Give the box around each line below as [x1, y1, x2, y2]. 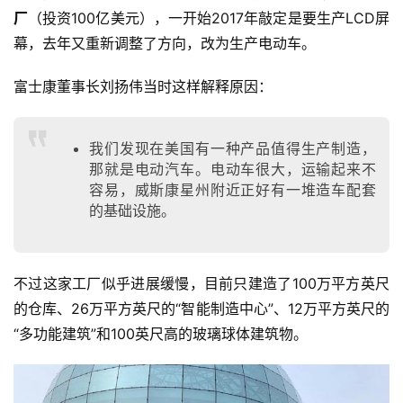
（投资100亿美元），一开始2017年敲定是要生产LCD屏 [28, 9, 390, 28]
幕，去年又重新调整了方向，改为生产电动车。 [13, 34, 316, 53]
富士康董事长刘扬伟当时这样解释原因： [13, 77, 273, 96]
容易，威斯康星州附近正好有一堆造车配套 [89, 181, 376, 200]
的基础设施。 [89, 201, 175, 220]
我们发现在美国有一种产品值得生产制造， [89, 139, 376, 158]
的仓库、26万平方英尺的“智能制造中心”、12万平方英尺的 [13, 300, 390, 318]
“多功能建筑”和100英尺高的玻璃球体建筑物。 [13, 325, 308, 344]
